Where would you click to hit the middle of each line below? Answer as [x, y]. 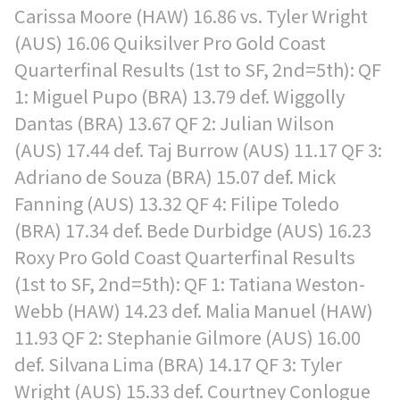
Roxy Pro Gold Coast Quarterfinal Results [185, 257]
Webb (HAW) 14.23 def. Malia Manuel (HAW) [194, 310]
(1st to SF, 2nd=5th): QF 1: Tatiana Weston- [190, 283]
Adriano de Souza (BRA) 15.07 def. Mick [175, 176]
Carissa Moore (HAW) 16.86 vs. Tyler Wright [191, 16]
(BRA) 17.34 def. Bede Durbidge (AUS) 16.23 [193, 230]
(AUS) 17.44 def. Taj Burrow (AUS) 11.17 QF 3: [198, 150]
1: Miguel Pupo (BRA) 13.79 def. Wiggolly [179, 96]
